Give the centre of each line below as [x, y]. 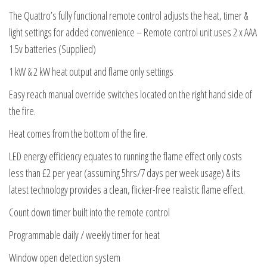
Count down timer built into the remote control [89, 212]
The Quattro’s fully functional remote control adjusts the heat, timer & [128, 16]
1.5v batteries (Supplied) [52, 49]
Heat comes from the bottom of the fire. [78, 134]
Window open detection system [65, 258]
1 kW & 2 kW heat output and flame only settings [91, 72]
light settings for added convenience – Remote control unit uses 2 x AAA [133, 32]
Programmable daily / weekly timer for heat [84, 235]
